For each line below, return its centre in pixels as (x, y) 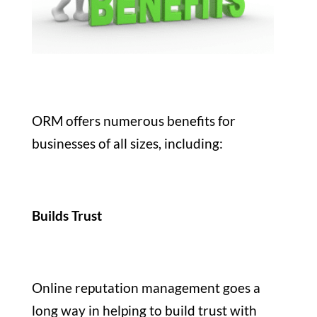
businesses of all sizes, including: (128, 143)
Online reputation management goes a (146, 287)
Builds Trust (67, 215)
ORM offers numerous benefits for (133, 120)
